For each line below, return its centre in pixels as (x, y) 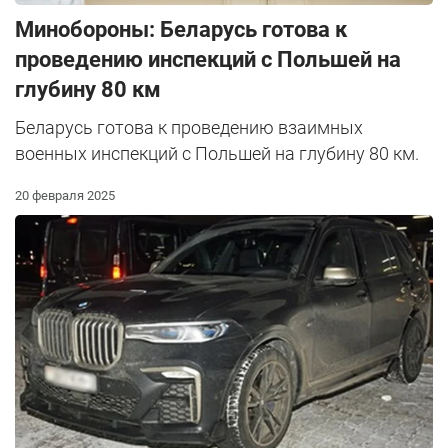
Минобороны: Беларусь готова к (181, 30)
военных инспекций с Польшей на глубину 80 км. (217, 154)
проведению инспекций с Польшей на (208, 60)
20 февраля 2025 (65, 196)
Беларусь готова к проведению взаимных (189, 128)
